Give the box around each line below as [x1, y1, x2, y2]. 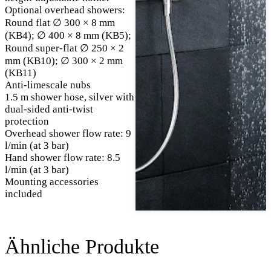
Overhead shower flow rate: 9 [5, 128, 131, 140]
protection [5, 116, 49, 128]
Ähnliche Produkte [5, 235, 159, 258]
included [5, 188, 42, 200]
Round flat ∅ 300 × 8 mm [5, 17, 115, 29]
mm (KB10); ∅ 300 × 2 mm [5, 55, 123, 67]
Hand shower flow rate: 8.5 [5, 152, 120, 164]
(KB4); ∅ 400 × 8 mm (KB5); [5, 30, 131, 42]
